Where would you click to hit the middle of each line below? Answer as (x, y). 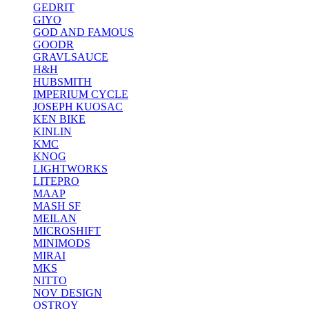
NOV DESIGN (68, 292)
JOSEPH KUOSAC (78, 106)
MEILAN (55, 218)
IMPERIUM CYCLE (81, 94)
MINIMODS (62, 243)
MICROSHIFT (67, 230)
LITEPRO (56, 181)
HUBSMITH (62, 81)
